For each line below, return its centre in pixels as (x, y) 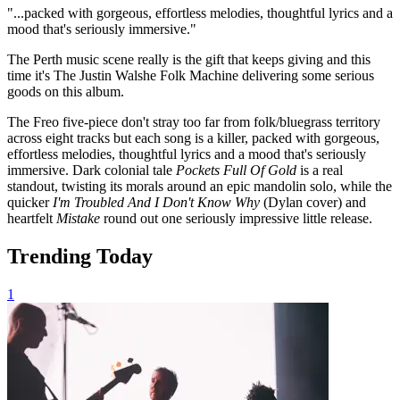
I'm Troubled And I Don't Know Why (158, 202)
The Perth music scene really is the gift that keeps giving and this (189, 59)
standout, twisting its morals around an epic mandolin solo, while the (200, 186)
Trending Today (80, 256)
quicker (30, 202)
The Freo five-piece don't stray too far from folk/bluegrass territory (194, 121)
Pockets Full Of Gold (236, 170)
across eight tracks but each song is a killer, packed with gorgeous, (193, 137)
